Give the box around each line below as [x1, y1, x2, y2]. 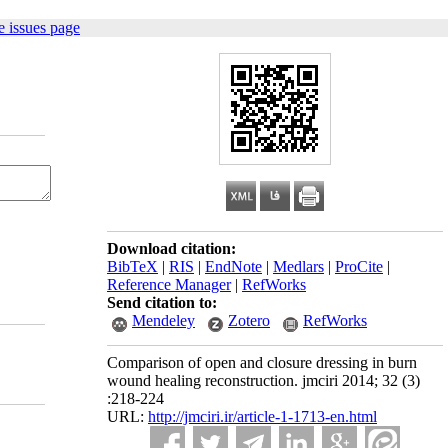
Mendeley [132, 312, 195, 329]
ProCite [335, 258, 383, 275]
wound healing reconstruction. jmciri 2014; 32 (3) [107, 372, 420, 389]
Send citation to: [107, 294, 217, 311]
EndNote [205, 258, 262, 275]
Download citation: [107, 240, 236, 257]
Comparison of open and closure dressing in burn [107, 354, 417, 371]
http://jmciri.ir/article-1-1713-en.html [148, 408, 377, 425]
